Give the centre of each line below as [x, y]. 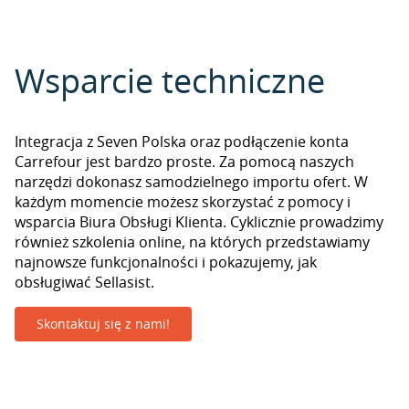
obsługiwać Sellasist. [84, 282]
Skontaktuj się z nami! [103, 324]
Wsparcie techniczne [170, 80]
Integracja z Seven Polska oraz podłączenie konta [182, 142]
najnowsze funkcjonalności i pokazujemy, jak [166, 262]
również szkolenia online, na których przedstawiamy [192, 242]
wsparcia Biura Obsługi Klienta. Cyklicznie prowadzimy [199, 222]
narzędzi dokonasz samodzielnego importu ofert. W [191, 182]
